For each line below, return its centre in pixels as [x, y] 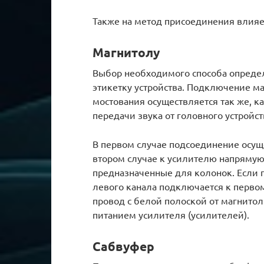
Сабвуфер [123, 246]
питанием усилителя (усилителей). [171, 214]
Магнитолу [126, 52]
